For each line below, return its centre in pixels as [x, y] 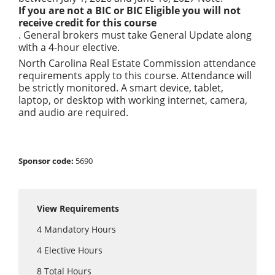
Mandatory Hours [79, 229]
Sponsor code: [46, 161]
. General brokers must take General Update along [135, 35]
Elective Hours [72, 250]
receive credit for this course [87, 23]
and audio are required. [73, 112]
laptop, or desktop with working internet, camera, [133, 100]
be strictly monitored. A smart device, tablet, [121, 88]
